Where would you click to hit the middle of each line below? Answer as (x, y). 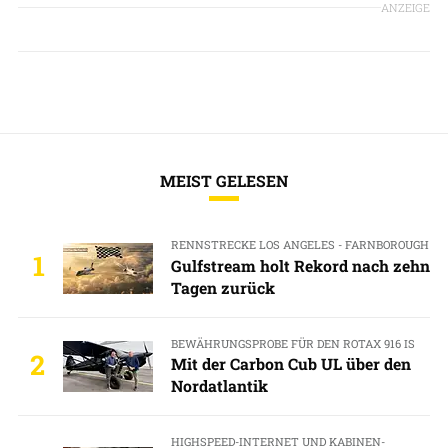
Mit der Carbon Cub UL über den (290, 363)
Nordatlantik (219, 385)
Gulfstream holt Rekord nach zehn (300, 265)
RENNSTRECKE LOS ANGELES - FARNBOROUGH (299, 245)
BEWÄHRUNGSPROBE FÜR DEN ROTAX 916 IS (292, 343)
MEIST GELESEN (224, 181)
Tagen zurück (222, 287)
